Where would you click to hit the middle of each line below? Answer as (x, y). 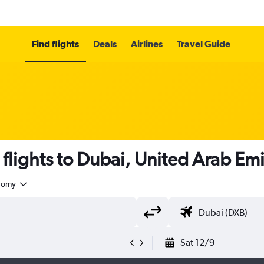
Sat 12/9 (197, 242)
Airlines (146, 44)
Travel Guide (203, 44)
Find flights (55, 44)
